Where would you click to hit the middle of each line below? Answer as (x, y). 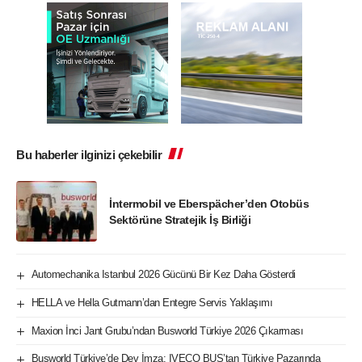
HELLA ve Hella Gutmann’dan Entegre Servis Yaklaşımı (152, 302)
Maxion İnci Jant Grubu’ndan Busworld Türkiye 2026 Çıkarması (167, 330)
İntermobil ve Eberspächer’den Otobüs (209, 203)
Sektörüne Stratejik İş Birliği (180, 219)
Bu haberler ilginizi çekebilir (89, 155)
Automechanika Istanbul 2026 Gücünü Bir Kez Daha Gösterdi (163, 275)
